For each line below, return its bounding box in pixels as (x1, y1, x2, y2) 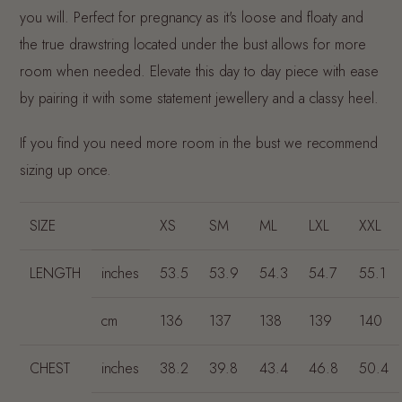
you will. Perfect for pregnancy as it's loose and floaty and (20, 6, 363, 28)
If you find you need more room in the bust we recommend (20, 132, 378, 153)
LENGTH (30, 262, 82, 284)
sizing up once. (20, 159, 111, 180)
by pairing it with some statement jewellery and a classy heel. (20, 87, 379, 109)
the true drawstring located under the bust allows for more (20, 33, 366, 55)
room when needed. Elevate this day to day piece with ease (20, 60, 379, 82)
